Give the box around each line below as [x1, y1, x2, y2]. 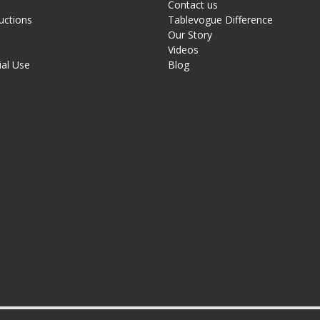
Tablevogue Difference [167, 12, 273, 26]
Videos [167, 42, 199, 56]
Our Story [167, 27, 212, 41]
